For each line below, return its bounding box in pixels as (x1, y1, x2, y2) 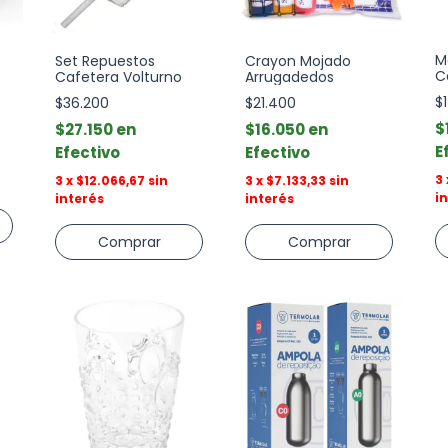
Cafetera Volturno (55, 67, 182, 87)
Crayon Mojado (245, 51, 351, 71)
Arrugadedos (245, 67, 334, 87)
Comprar (97, 232, 161, 252)
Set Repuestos (55, 51, 155, 71)
